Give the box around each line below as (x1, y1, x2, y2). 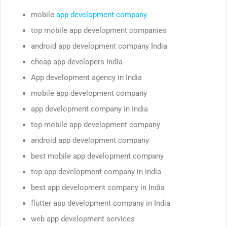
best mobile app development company (31, 151, 164, 161)
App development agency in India (31, 72, 142, 82)
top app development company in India (31, 167, 161, 176)
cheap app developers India (31, 57, 123, 66)
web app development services (31, 214, 135, 223)
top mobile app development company (31, 120, 160, 129)
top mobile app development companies (31, 25, 167, 35)
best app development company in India (31, 182, 165, 192)
